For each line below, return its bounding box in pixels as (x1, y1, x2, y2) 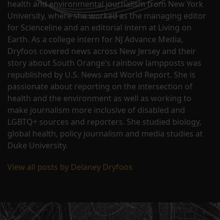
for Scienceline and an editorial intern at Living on (7, 22, 192, 33)
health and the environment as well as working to (7, 93, 192, 104)
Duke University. (7, 140, 68, 151)
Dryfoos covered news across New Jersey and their (7, 46, 196, 57)
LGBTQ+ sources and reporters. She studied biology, (7, 116, 201, 128)
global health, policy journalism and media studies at (7, 128, 203, 139)
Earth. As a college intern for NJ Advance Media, (7, 34, 183, 45)
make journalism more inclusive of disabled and (7, 105, 185, 116)
